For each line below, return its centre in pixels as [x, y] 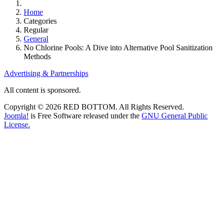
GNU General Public [175, 116]
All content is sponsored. [42, 90]
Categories [40, 21]
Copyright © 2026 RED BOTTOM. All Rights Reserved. [94, 107]
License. [17, 125]
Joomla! [16, 116]
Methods [37, 56]
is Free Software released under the [85, 116]
